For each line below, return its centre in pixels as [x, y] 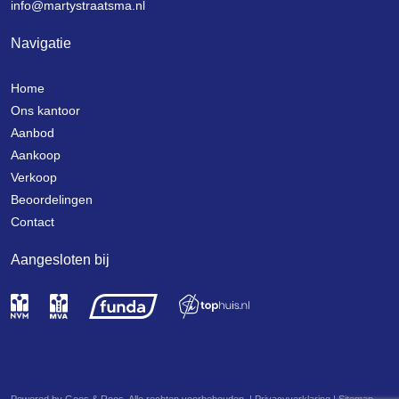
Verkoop [34, 177]
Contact [33, 222]
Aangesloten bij [60, 260]
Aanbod [33, 133]
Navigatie [41, 43]
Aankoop [36, 155]
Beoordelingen [52, 199]
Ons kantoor [45, 110]
